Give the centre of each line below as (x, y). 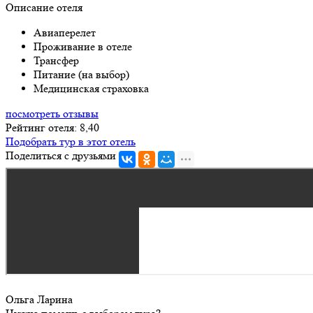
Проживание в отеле (83, 46)
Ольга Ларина (39, 299)
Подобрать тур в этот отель (71, 141)
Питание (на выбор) (81, 74)
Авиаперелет (65, 32)
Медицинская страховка (91, 88)
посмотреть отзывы (52, 113)
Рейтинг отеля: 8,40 (52, 127)
